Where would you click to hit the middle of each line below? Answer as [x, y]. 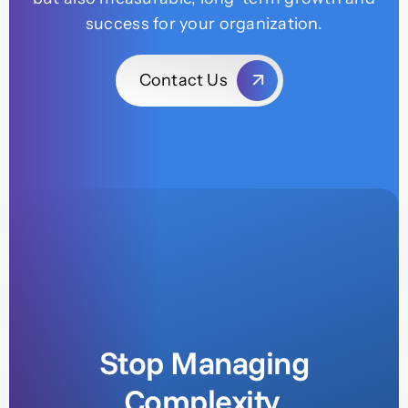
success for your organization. [204, 23]
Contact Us [183, 80]
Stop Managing [204, 362]
